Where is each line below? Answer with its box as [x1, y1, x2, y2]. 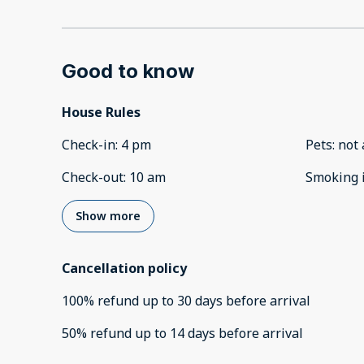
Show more [76, 208, 141, 224]
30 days [177, 292, 223, 310]
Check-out [62, 168, 123, 187]
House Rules [62, 103, 141, 122]
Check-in [62, 136, 115, 154]
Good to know [62, 59, 194, 84]
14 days [170, 324, 215, 343]
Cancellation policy [62, 259, 187, 278]
